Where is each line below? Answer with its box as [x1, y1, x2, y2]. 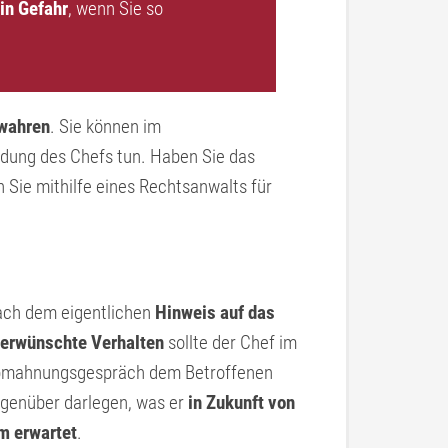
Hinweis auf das [155, 301, 275, 324]
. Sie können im [50, 115, 161, 138]
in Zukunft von [188, 391, 295, 414]
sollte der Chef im [164, 331, 297, 354]
